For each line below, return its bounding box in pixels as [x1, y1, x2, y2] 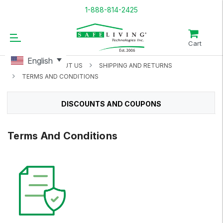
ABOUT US [51, 62, 83, 69]
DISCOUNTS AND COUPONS [61, 100, 161, 108]
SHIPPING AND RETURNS [99, 62, 172, 69]
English [27, 55, 53, 66]
